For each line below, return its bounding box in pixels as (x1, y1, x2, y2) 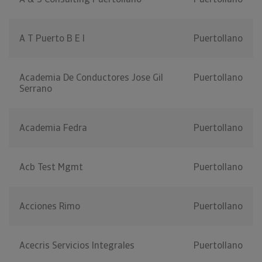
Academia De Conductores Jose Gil (19, 71, 163, 84)
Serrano (19, 82, 52, 95)
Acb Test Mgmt (19, 161, 83, 174)
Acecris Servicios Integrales (19, 239, 135, 252)
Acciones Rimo (19, 200, 80, 213)
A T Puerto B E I (19, 32, 85, 45)
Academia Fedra (19, 122, 87, 135)
